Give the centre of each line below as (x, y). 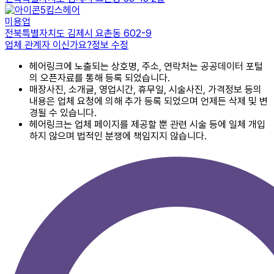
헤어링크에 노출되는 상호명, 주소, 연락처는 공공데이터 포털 (146, 67)
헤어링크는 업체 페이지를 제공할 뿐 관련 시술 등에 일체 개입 (147, 125)
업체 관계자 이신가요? (48, 45)
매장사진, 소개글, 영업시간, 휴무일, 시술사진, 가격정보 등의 (146, 90)
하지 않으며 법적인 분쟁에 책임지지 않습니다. (118, 136)
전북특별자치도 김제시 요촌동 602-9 (78, 34)
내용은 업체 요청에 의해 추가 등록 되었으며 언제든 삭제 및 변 (149, 102)
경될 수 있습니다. (63, 113)
